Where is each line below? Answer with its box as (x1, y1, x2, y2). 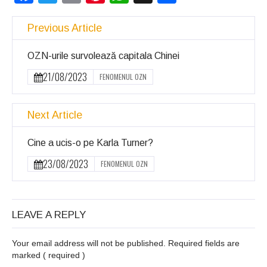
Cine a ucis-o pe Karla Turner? (27, 138, 153, 148)
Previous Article (27, 22, 102, 35)
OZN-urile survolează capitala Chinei (27, 51, 179, 61)
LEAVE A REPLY (12, 209, 86, 221)
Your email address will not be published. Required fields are (12, 238, 240, 249)
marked (12, 250, 43, 260)
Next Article (27, 109, 82, 122)
